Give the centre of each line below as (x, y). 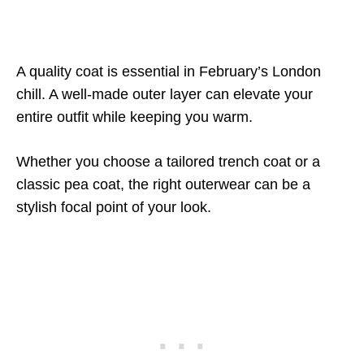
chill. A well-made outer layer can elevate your (165, 94)
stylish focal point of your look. (114, 207)
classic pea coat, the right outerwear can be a (163, 184)
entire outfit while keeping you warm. (134, 117)
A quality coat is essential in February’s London (169, 71)
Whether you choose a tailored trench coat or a (168, 162)
